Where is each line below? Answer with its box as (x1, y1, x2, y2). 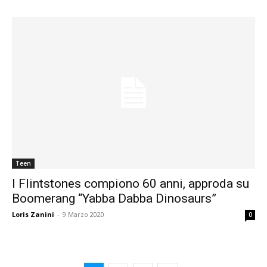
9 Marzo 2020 (63, 210, 104, 219)
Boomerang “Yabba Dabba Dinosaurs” (12, 191, 216, 206)
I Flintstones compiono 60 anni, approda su (12, 176, 249, 191)
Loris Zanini (12, 210, 54, 219)
